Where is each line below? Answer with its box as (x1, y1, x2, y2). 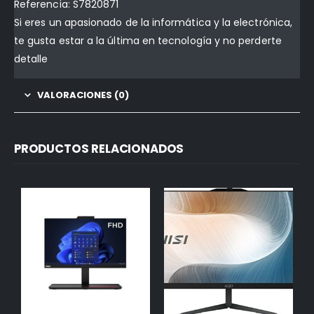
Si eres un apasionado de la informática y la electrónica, (14, 15, 292, 30)
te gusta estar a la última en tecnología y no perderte (14, 34, 282, 48)
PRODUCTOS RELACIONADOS (14, 140, 184, 158)
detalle (14, 52, 48, 67)
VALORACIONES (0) (37, 88, 129, 102)
